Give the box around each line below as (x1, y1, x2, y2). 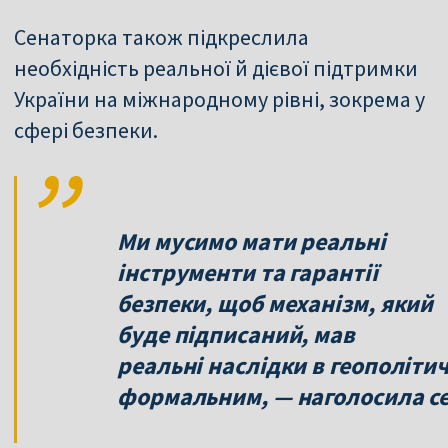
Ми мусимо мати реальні (117, 225, 386, 257)
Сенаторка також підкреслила (14, 22, 309, 51)
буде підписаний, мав (117, 318, 355, 350)
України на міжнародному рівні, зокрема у (14, 84, 425, 113)
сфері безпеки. (14, 115, 158, 144)
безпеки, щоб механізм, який (117, 287, 434, 319)
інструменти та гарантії (117, 256, 378, 288)
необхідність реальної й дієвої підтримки (14, 53, 418, 82)
